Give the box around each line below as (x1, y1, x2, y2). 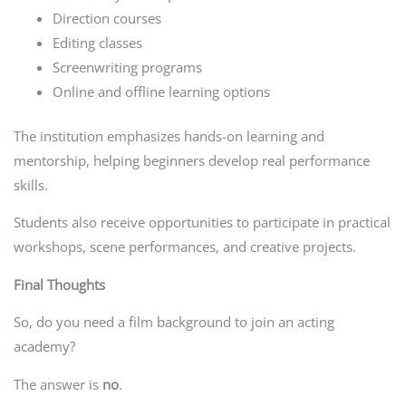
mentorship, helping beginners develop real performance (13, 150, 370, 169)
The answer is (13, 375, 102, 394)
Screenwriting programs (53, 57, 203, 76)
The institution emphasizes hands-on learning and (13, 126, 324, 145)
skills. (13, 175, 48, 194)
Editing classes (53, 33, 143, 52)
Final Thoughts (13, 275, 105, 294)
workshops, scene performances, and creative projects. (13, 237, 356, 256)
